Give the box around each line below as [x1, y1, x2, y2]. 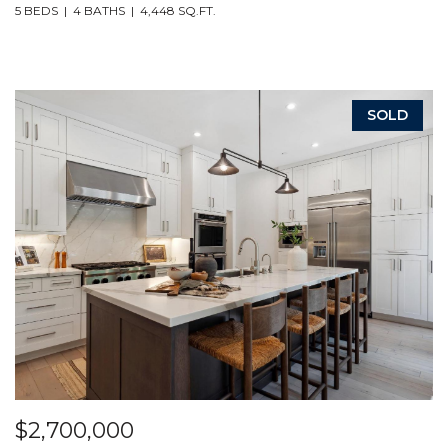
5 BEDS [14, 3, 58, 18]
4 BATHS [72, 3, 125, 18]
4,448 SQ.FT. [139, 3, 216, 18]
